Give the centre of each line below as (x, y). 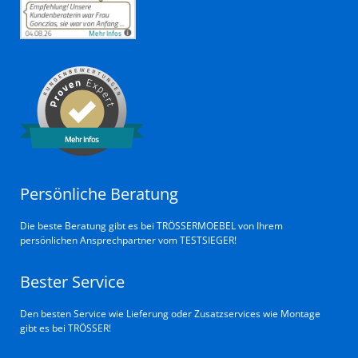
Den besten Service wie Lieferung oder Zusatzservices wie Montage (170, 314)
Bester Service (72, 282)
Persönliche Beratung (99, 194)
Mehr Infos (82, 139)
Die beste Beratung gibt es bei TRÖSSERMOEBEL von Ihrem (151, 226)
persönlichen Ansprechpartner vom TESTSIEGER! (128, 240)
